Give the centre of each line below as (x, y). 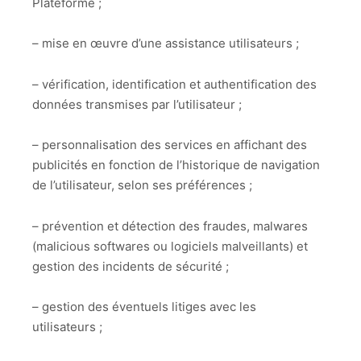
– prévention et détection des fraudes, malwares (170, 226)
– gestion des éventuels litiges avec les (144, 307)
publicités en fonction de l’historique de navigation (176, 165)
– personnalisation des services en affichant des (170, 145)
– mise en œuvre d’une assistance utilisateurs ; (166, 44)
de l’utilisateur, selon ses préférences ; (142, 185)
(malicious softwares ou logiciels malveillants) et (170, 246)
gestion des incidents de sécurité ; (131, 266)
